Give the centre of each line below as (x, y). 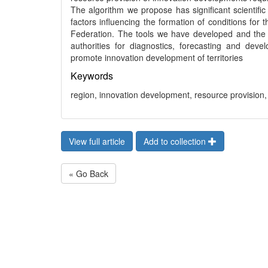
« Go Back (89, 173)
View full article (97, 141)
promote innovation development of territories (157, 57)
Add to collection (176, 141)
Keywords (92, 76)
